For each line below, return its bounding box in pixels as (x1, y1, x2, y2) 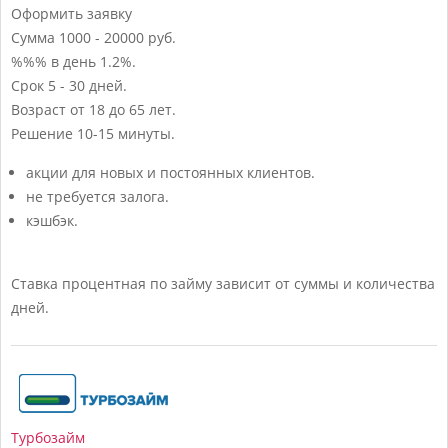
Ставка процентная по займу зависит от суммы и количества (11, 273, 435, 293)
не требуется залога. (26, 186, 169, 206)
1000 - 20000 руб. (59, 27, 176, 47)
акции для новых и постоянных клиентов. (26, 162, 315, 182)
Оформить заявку (11, 3, 132, 23)
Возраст (11, 99, 66, 119)
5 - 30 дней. (48, 75, 127, 95)
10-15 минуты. (77, 123, 175, 143)
